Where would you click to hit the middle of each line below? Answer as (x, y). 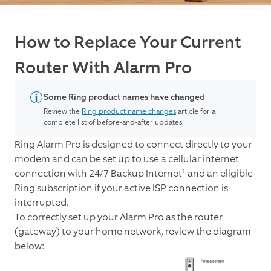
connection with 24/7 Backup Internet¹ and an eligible (134, 174)
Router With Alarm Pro (103, 68)
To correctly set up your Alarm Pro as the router (119, 217)
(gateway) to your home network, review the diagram (133, 232)
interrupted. (43, 203)
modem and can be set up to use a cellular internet (127, 159)
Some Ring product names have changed (124, 97)
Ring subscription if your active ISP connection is (121, 188)
